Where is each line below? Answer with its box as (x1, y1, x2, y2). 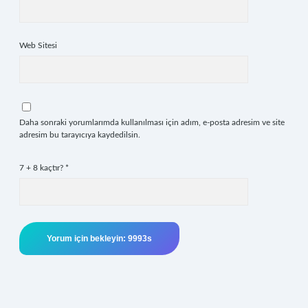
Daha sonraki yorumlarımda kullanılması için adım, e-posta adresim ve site (19, 118, 285, 126)
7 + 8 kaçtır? (19, 164, 65, 172)
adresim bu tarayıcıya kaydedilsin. (19, 131, 140, 139)
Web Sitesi (19, 41, 57, 49)
